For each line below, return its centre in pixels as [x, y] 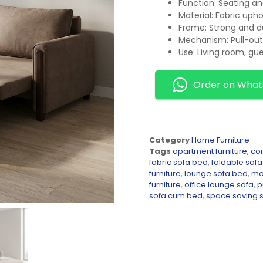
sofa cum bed [176, 196]
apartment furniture [210, 151]
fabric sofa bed [178, 163]
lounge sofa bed [216, 174]
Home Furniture [220, 140]
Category [169, 140]
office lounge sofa [219, 185]
